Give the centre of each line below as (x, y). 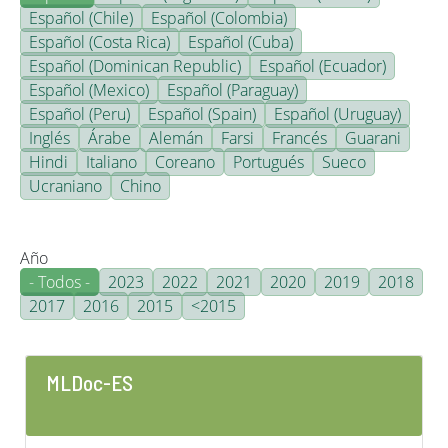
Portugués (268, 162)
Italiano (111, 162)
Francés (299, 138)
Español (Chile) (81, 18)
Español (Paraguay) (232, 90)
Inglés (49, 138)
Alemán (176, 138)
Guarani (373, 138)
